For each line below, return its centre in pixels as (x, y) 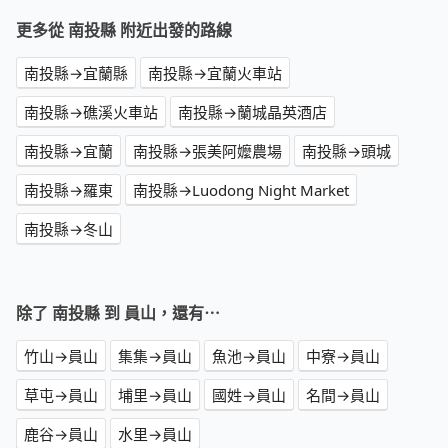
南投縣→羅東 (68, 190)
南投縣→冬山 (68, 229)
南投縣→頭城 (346, 151)
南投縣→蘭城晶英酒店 (252, 112)
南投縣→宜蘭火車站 (215, 73)
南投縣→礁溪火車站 (91, 112)
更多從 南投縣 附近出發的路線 (124, 30)
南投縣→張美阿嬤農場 (207, 151)
